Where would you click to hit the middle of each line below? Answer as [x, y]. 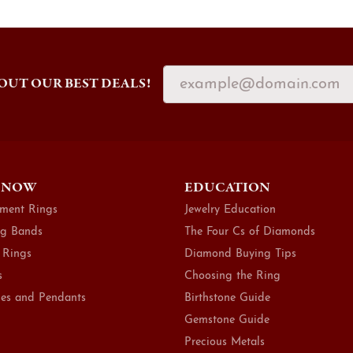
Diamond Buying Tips [240, 254]
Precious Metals [225, 342]
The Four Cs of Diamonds [250, 232]
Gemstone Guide [227, 320]
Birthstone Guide [227, 298]
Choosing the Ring [232, 276]
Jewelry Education [230, 210]
